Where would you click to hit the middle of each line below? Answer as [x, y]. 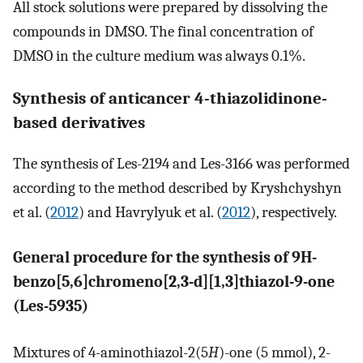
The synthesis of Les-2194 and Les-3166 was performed [181, 163]
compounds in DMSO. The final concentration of [163, 32]
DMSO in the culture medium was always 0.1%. [159, 56]
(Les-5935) [51, 306]
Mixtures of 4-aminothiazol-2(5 [111, 352]
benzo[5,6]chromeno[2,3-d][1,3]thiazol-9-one [174, 282]
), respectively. [294, 212]
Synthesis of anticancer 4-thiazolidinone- [170, 98]
